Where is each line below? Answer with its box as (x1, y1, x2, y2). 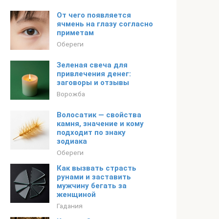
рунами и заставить (57, 173, 131, 181)
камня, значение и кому (57, 119, 144, 128)
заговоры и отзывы (57, 78, 129, 87)
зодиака (57, 137, 87, 146)
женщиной (57, 190, 96, 199)
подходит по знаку (57, 128, 126, 137)
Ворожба (57, 90, 85, 98)
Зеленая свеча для (57, 61, 128, 69)
